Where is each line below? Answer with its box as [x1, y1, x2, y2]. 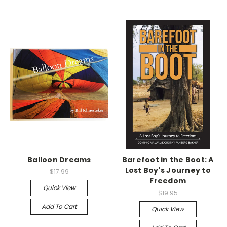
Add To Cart [42, 202, 77, 211]
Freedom [149, 175, 186, 186]
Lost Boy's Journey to [125, 165, 211, 175]
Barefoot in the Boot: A [122, 154, 214, 165]
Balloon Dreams [27, 154, 91, 165]
